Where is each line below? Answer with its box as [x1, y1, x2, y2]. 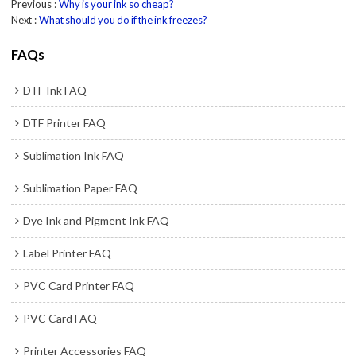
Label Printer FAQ [23, 246, 112, 260]
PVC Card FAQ [23, 311, 98, 325]
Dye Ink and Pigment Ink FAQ [23, 213, 170, 227]
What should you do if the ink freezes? [39, 13, 208, 26]
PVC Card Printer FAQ [23, 278, 135, 292]
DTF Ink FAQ [23, 83, 87, 97]
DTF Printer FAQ [23, 115, 106, 130]
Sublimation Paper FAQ [23, 180, 138, 195]
